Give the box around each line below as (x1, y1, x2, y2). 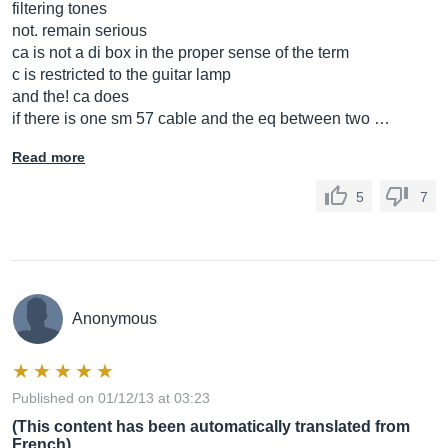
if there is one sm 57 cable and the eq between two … (12, 110, 390, 127)
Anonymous (72, 310, 157, 327)
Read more (12, 149, 85, 165)
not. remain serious (12, 22, 147, 39)
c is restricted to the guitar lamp (12, 66, 231, 83)
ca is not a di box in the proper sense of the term (12, 44, 349, 61)
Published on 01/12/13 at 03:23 (12, 390, 210, 406)
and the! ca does (12, 88, 129, 105)
